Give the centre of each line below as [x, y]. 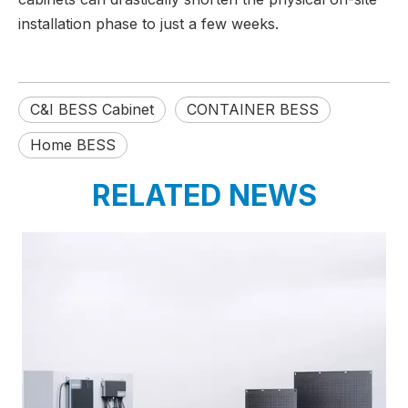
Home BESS [73, 145]
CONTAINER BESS [253, 109]
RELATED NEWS [204, 195]
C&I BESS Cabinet [92, 109]
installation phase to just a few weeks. [148, 24]
